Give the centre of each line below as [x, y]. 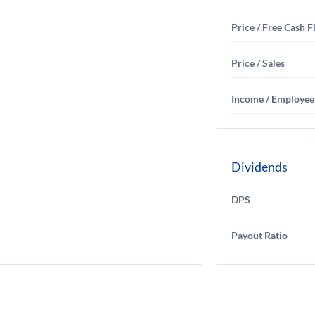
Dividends [259, 167]
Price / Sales [258, 63]
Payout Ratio [259, 235]
